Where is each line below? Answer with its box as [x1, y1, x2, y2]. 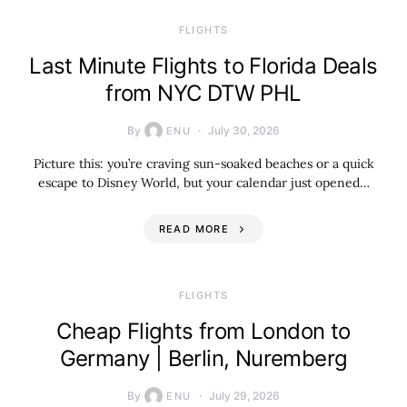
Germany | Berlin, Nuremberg [59, 345, 348, 372]
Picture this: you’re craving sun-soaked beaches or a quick [33, 155, 374, 172]
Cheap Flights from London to [56, 318, 351, 344]
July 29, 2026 [208, 389, 280, 402]
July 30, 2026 [208, 124, 281, 137]
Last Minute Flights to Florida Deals [29, 53, 378, 79]
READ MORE [158, 223, 229, 235]
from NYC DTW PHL [105, 80, 302, 106]
